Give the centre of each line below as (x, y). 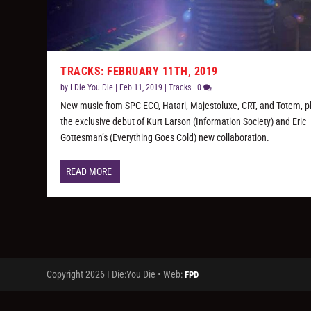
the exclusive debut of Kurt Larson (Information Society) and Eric (184, 122)
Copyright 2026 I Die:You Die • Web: (116, 275)
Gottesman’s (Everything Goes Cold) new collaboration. (165, 138)
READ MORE (89, 172)
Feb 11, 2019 (141, 88)
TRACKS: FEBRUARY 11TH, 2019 (139, 72)
